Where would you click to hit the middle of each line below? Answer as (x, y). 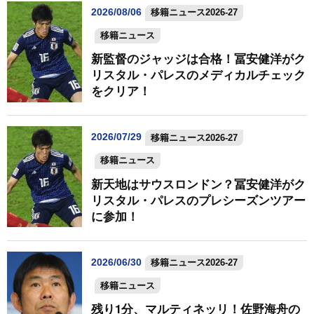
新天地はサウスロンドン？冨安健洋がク (198, 183)
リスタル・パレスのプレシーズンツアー (198, 199)
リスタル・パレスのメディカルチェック (198, 75)
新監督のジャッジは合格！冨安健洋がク (198, 59)
